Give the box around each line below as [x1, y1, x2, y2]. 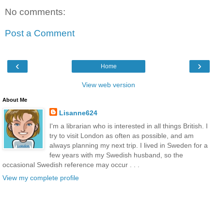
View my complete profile [2, 174, 79, 182]
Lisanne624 [59, 109, 97, 117]
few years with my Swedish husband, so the [49, 151, 183, 159]
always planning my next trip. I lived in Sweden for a [49, 141, 208, 150]
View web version [82, 81, 135, 89]
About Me [2, 97, 27, 103]
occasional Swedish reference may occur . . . [2, 161, 139, 169]
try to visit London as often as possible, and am [49, 132, 194, 140]
